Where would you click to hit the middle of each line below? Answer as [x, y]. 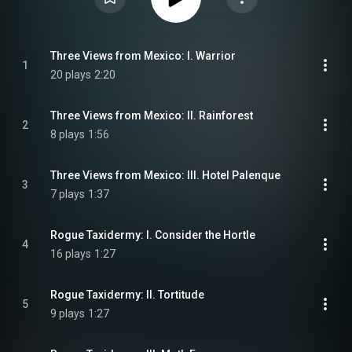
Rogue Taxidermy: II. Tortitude [127, 295]
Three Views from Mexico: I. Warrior [143, 56]
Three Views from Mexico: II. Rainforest [152, 115]
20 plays [71, 75]
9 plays [68, 313]
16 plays [71, 254]
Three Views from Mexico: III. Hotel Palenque [165, 175]
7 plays [68, 194]
